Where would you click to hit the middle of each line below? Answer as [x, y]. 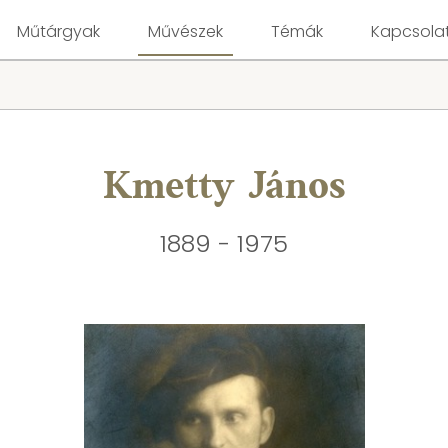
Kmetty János [224, 188]
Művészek [185, 31]
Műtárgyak [58, 31]
